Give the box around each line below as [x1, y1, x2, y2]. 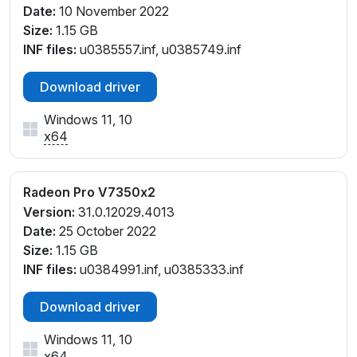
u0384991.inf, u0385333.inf [76, 261, 244, 277]
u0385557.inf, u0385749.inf [76, 41, 241, 57]
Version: [23, 203, 75, 220]
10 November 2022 [56, 2, 169, 19]
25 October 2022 [56, 222, 156, 239]
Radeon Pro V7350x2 [23, 183, 155, 200]
